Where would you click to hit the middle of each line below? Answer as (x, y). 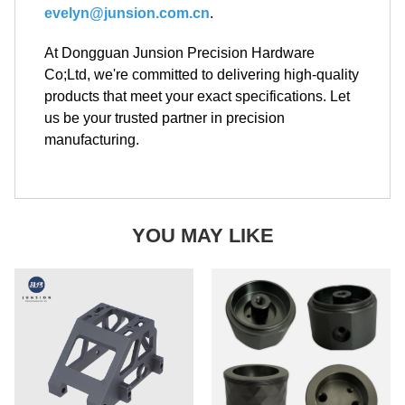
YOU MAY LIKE (202, 235)
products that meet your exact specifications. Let (197, 96)
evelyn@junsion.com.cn (127, 13)
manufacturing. (92, 140)
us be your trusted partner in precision (165, 118)
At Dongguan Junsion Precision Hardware (179, 53)
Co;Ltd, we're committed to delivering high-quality (202, 75)
